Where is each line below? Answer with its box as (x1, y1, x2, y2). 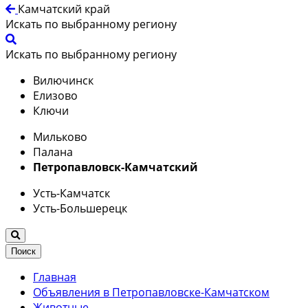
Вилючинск (33, 72, 93, 88)
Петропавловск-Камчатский (33, 159, 198, 175)
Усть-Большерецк (33, 200, 127, 216)
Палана (33, 144, 73, 159)
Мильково (33, 129, 87, 144)
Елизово (33, 87, 78, 103)
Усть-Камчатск (33, 185, 110, 201)
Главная (33, 269, 76, 285)
